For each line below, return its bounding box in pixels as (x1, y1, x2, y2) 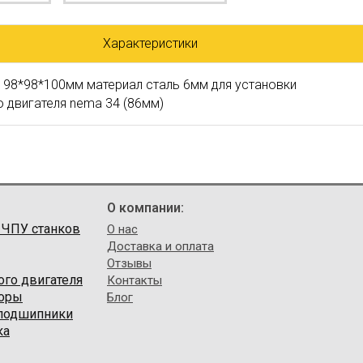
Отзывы (107, 256, 152, 271)
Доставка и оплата (107, 239, 214, 254)
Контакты (107, 273, 162, 288)
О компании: (107, 200, 184, 216)
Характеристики (102, 36, 198, 51)
